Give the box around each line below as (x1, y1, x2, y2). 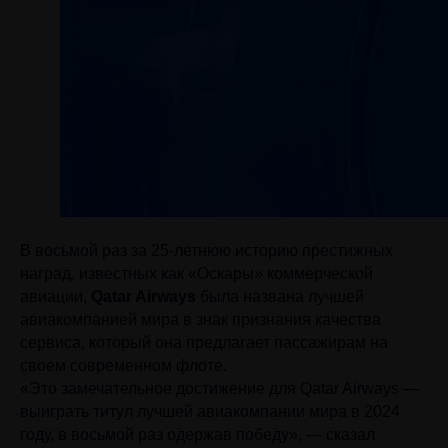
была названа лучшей (196, 288, 364, 305)
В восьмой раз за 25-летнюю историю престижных (20, 242, 393, 259)
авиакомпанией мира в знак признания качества (20, 311, 381, 328)
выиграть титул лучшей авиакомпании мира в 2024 (20, 403, 400, 420)
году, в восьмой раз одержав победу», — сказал (20, 426, 375, 443)
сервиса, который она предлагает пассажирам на (20, 334, 388, 351)
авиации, (20, 288, 91, 305)
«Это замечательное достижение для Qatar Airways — (20, 380, 419, 397)
